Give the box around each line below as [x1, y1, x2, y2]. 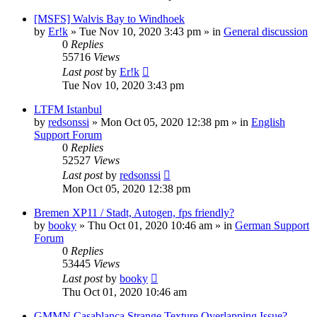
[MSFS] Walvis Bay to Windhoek [34, 12, 185, 25]
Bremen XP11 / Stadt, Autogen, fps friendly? [34, 206, 234, 219]
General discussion [224, 25, 308, 38]
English [251, 115, 285, 128]
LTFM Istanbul [34, 103, 102, 115]
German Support [235, 219, 309, 231]
